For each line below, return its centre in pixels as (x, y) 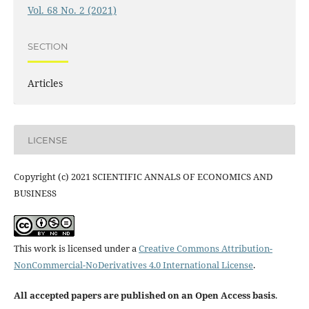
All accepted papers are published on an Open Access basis (144, 296)
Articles (45, 83)
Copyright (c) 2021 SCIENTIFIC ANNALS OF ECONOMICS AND (143, 177)
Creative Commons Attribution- (205, 249)
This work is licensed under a (76, 249)
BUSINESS (35, 193)
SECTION (48, 46)
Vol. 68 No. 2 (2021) (72, 10)
